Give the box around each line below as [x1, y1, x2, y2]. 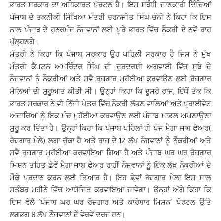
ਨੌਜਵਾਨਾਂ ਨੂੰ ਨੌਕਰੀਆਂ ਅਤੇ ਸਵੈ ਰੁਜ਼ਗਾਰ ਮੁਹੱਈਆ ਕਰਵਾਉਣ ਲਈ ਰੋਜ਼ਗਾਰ [10, 74, 211, 83]
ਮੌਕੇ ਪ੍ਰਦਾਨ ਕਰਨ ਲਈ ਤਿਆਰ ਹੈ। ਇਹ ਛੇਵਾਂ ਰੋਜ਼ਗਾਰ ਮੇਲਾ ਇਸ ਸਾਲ [10, 173, 211, 182]
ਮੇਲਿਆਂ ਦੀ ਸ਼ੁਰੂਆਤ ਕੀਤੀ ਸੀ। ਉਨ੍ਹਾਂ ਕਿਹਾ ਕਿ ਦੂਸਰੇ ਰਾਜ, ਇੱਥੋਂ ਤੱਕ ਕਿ [10, 86, 211, 96]
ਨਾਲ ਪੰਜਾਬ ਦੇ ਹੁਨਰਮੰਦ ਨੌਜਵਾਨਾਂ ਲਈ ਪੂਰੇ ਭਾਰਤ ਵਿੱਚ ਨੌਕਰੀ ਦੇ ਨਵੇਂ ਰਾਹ [10, 25, 211, 34]
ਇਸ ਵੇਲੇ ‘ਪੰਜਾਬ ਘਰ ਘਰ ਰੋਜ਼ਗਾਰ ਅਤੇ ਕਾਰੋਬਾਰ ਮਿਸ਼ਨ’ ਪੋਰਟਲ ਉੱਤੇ [10, 197, 211, 207]
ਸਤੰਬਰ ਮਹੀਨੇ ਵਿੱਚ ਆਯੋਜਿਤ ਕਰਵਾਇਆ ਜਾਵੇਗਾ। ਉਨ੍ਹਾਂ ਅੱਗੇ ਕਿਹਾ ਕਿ [10, 185, 211, 194]
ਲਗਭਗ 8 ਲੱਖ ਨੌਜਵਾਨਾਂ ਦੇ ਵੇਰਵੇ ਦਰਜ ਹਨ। [10, 210, 126, 219]
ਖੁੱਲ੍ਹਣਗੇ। [10, 37, 39, 46]
